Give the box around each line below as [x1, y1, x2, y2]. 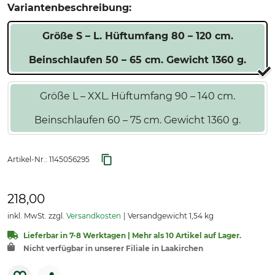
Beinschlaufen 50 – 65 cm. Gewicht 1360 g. [29, 54, 246, 66]
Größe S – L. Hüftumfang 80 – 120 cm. [42, 30, 233, 42]
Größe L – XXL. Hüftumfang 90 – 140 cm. [40, 90, 235, 102]
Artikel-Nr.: [7, 155, 49, 164]
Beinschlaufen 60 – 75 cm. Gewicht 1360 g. [34, 114, 241, 126]
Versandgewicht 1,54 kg [126, 211, 214, 220]
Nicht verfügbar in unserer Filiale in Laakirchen [23, 244, 203, 253]
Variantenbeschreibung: [7, 2, 131, 14]
